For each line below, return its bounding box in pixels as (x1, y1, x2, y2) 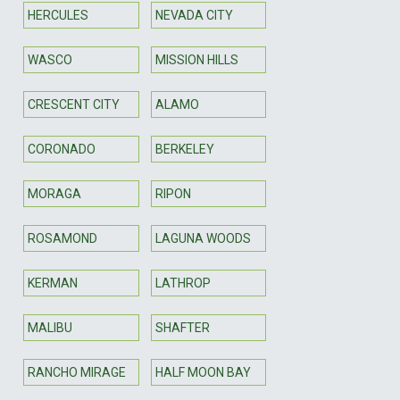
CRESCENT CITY (28, 96, 120, 112)
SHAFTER (154, 320, 210, 335)
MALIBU (28, 320, 72, 335)
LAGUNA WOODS (154, 230, 251, 246)
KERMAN (28, 275, 78, 290)
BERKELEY (154, 141, 214, 156)
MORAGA (28, 186, 81, 201)
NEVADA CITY (154, 7, 233, 22)
